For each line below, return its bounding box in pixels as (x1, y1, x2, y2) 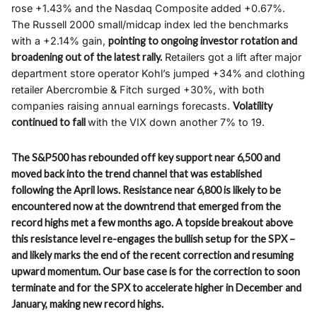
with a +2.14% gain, (11, 35, 108, 47)
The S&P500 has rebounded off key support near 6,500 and (11, 151, 280, 164)
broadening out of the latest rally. (11, 51, 162, 64)
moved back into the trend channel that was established (11, 168, 262, 180)
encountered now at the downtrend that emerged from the (11, 200, 281, 213)
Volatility (233, 100, 272, 113)
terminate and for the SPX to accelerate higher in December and (11, 282, 301, 294)
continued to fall (11, 116, 88, 129)
